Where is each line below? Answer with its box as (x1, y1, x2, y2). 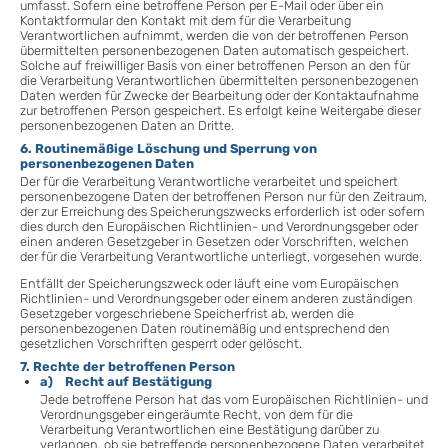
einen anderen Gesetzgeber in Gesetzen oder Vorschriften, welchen (20, 234, 409, 250)
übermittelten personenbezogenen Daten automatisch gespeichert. (20, 42, 409, 58)
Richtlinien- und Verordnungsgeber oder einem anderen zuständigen (20, 290, 413, 306)
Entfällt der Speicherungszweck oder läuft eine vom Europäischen (20, 275, 399, 291)
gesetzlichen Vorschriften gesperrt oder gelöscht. (20, 335, 302, 351)
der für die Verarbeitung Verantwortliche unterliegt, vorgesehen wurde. (20, 249, 422, 265)
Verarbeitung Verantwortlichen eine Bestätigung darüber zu (40, 422, 379, 438)
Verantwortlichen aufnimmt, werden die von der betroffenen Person (20, 27, 409, 43)
